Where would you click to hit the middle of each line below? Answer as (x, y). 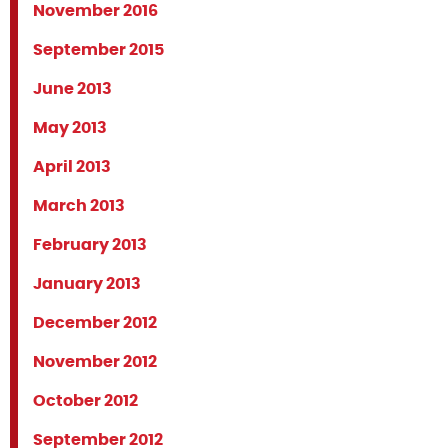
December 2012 (95, 323)
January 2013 (87, 284)
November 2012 (95, 362)
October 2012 (85, 401)
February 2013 (90, 245)
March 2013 (79, 206)
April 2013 (72, 167)
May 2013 (70, 128)
